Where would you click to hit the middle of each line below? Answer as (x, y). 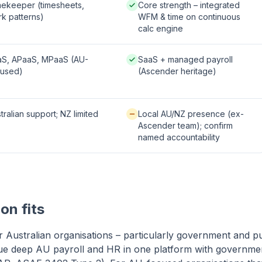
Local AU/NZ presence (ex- (191, 114)
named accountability (179, 137)
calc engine (161, 28)
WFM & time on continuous (189, 17)
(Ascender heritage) (177, 71)
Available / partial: (159, 113)
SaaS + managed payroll (185, 59)
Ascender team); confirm (185, 125)
